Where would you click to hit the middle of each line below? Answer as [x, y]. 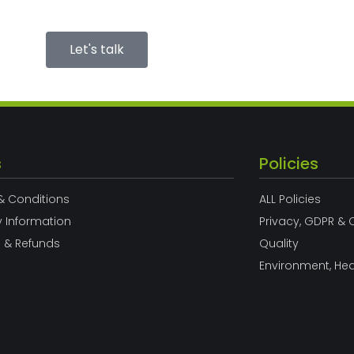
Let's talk [96, 50]
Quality [279, 243]
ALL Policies [290, 199]
